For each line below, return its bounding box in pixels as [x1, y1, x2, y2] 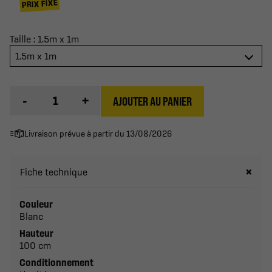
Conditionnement [19, 256, 93, 268]
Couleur [19, 198, 53, 209]
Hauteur [19, 227, 53, 239]
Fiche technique [20, 166, 87, 177]
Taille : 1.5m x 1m [10, 33, 79, 44]
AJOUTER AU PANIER [113, 94, 192, 109]
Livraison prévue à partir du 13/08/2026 [24, 128, 172, 138]
